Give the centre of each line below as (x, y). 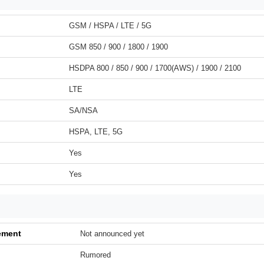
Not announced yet (112, 234)
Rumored (95, 255)
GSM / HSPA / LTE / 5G (110, 26)
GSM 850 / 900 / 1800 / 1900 (118, 47)
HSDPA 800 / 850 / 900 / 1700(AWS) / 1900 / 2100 (155, 68)
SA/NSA (83, 110)
